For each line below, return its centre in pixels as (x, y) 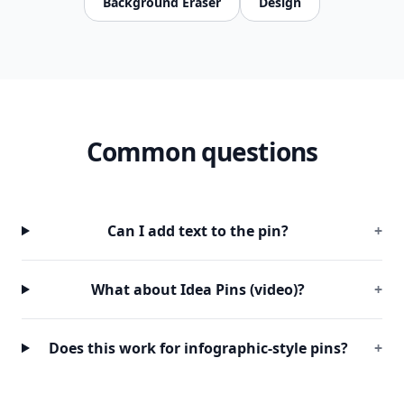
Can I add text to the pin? (198, 231)
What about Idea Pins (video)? (198, 289)
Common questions (202, 151)
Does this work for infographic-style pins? (198, 348)
